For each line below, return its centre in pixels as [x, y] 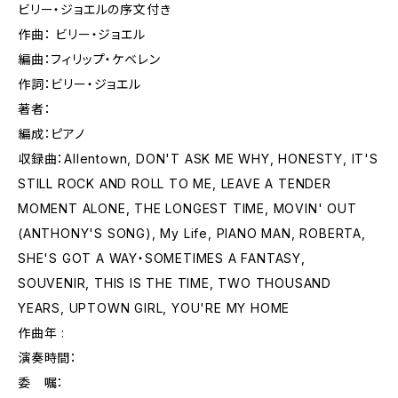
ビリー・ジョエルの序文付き [95, 9]
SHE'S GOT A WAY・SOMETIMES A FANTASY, [162, 258]
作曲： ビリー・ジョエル [82, 34]
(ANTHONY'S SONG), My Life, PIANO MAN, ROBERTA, [192, 233]
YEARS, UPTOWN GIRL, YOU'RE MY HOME [154, 308]
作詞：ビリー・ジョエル [80, 84]
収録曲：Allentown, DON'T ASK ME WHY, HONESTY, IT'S [198, 159]
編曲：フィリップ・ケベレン [89, 59]
